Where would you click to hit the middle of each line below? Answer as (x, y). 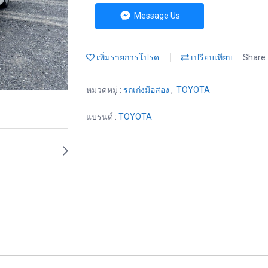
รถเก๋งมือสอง (147, 90)
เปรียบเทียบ (211, 57)
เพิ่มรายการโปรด (127, 57)
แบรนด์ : (102, 117)
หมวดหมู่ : (105, 90)
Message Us (156, 16)
